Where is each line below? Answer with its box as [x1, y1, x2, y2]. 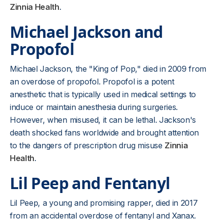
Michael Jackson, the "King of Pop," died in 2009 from [10, 64, 207, 74]
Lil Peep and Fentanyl [10, 172, 170, 193]
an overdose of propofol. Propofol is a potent [10, 77, 174, 86]
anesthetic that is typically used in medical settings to [10, 89, 196, 99]
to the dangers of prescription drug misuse [10, 140, 165, 150]
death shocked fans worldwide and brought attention [10, 128, 199, 137]
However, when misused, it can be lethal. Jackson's [10, 115, 196, 125]
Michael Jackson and [10, 21, 163, 42]
